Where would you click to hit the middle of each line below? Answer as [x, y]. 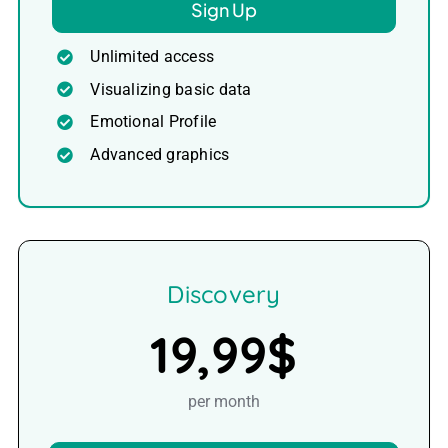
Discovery [224, 293]
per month [224, 401]
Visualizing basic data [171, 89]
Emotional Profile [153, 122]
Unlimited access [152, 57]
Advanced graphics [160, 155]
